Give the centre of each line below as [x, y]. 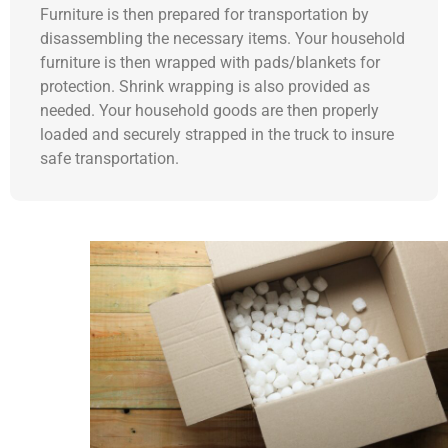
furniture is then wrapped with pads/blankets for [210, 62]
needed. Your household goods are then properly [209, 110]
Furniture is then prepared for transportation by [204, 14]
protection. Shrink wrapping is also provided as [205, 86]
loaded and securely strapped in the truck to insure [217, 134]
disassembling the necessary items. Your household [222, 38]
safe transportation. [109, 158]
